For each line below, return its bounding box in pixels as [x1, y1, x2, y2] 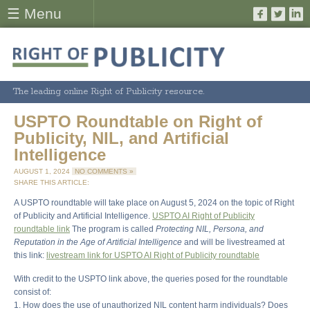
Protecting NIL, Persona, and [156, 224, 264, 235]
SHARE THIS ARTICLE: [14, 179, 89, 187]
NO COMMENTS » [75, 167, 134, 176]
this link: [14, 250, 46, 261]
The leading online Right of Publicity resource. [12, 86, 204, 98]
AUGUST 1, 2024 [14, 167, 72, 176]
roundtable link [14, 224, 70, 235]
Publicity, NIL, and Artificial [14, 129, 229, 148]
